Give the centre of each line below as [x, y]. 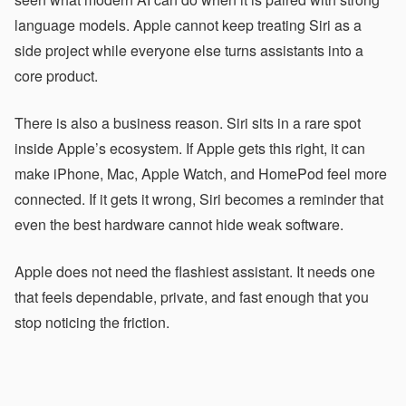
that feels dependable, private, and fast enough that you [192, 297]
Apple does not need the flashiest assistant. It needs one [195, 271]
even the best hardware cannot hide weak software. [179, 224]
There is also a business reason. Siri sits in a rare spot [188, 123]
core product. [56, 76]
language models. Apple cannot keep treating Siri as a [188, 25]
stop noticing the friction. [92, 322]
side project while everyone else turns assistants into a [189, 50]
